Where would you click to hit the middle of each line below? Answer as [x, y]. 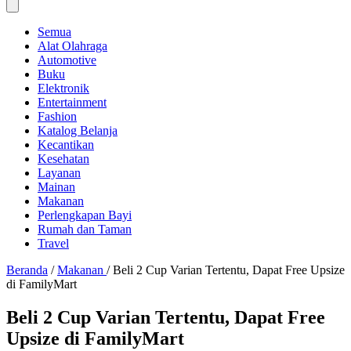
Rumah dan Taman [85, 229]
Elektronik [63, 88]
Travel [53, 243]
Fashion [57, 116]
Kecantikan [66, 145]
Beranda [27, 270]
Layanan [59, 173]
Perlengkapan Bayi [85, 215]
